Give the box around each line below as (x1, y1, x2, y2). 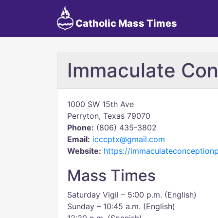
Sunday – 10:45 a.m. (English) (67, 201, 175, 211)
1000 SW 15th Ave (67, 99, 134, 109)
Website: (67, 146, 101, 156)
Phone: (67, 123, 94, 132)
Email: (67, 134, 90, 144)
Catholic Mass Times (73, 18, 177, 29)
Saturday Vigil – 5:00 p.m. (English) (67, 190, 197, 200)
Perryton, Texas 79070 (67, 111, 150, 121)
